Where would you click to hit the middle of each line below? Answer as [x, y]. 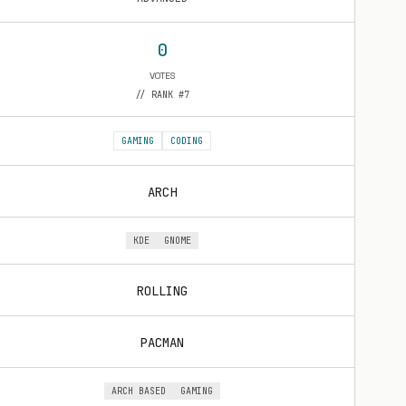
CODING [187, 141]
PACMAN [162, 343]
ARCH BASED [139, 391]
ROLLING [162, 291]
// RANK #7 [162, 95]
